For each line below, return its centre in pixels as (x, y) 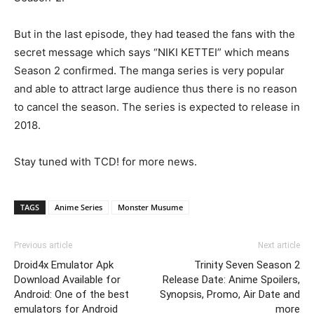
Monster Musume (150, 207)
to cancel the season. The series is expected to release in (157, 107)
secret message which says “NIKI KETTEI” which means (152, 52)
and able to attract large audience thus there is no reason (156, 89)
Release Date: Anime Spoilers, (231, 280)
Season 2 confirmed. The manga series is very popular (149, 70)
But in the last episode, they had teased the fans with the (155, 34)
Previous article (43, 245)
